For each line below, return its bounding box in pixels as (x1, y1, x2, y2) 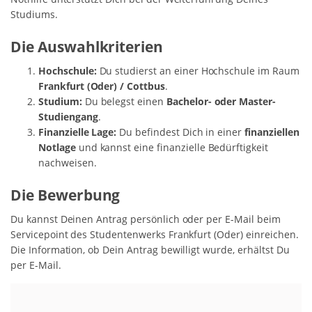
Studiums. (10, 7, 58, 21)
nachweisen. (38, 155, 97, 169)
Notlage (38, 140, 76, 154)
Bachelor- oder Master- (166, 94, 276, 108)
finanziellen (244, 125, 299, 139)
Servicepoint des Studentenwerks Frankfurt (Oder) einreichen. (10, 227, 299, 241)
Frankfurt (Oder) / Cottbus (38, 79, 165, 93)
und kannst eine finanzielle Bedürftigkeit (75, 140, 268, 154)
